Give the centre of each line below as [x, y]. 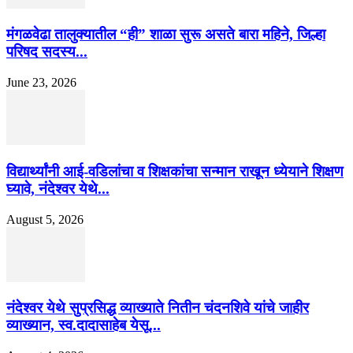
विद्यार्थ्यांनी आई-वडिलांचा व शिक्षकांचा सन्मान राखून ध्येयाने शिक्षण [175, 171]
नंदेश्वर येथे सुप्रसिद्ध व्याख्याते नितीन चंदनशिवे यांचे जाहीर [158, 308]
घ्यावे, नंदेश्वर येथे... [58, 188]
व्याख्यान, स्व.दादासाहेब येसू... [84, 325]
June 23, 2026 [41, 83]
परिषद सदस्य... [47, 52]
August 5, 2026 [45, 219]
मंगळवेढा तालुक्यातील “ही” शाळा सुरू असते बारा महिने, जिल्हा [166, 35]
